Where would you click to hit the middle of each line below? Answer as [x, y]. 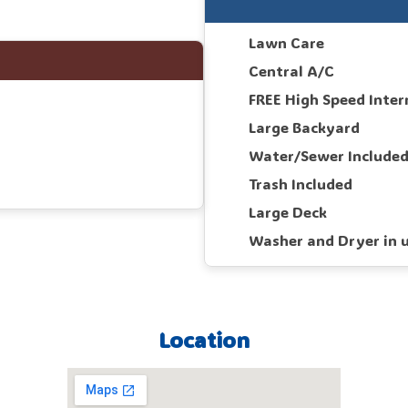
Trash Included [301, 184]
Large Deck [288, 212]
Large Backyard [304, 127]
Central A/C [291, 71]
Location [204, 339]
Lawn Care [286, 43]
